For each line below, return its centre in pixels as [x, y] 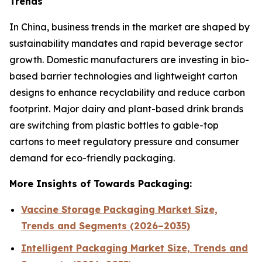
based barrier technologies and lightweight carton [123, 76]
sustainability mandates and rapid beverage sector [126, 43]
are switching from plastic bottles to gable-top [114, 125]
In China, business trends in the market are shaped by [130, 27]
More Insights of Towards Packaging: [101, 183]
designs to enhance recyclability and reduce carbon [127, 92]
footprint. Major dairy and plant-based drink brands [126, 108]
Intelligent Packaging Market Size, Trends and [135, 248]
